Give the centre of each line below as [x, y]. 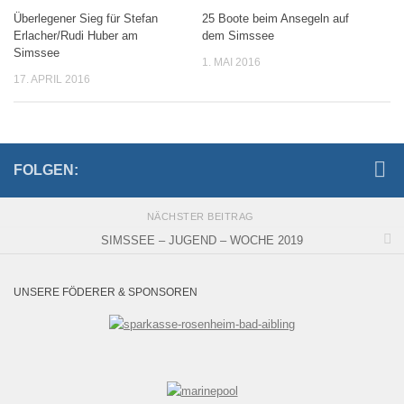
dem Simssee [238, 35]
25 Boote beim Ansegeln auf [275, 18]
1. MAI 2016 [231, 62]
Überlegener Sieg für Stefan [86, 18]
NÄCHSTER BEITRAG [202, 216]
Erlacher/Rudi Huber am [76, 35]
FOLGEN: [46, 170]
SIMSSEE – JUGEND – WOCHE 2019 [202, 241]
